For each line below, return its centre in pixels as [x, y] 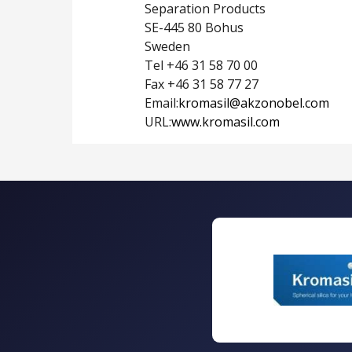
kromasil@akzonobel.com [254, 103]
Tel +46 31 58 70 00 [201, 66]
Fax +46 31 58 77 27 [202, 84]
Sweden [167, 47]
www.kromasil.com [225, 122]
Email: [161, 103]
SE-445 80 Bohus [194, 28]
